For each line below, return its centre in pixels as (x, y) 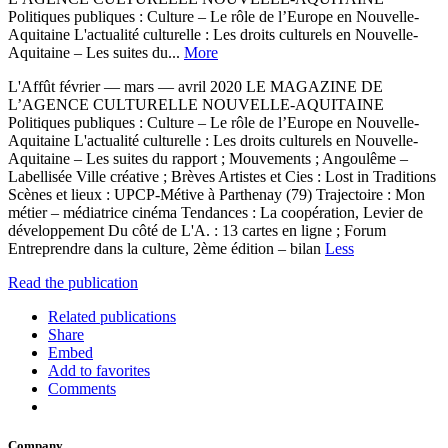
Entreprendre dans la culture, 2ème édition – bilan (166, 248)
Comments (82, 388)
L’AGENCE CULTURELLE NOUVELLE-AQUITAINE (196, 104)
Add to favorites (99, 370)
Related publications (112, 316)
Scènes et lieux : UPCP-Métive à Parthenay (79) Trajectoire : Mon (216, 194)
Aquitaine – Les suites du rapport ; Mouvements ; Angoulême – (208, 158)
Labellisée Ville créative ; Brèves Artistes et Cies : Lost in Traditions (222, 176)
